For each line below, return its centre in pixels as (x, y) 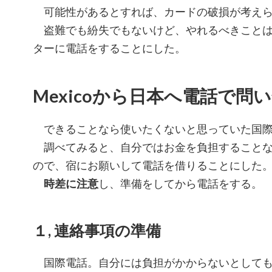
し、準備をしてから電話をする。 (180, 183)
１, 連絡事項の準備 (97, 230)
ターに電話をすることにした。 (109, 48)
